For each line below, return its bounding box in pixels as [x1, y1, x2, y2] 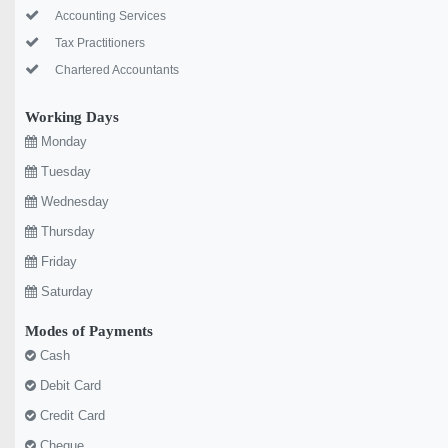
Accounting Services [55, 9, 166, 24]
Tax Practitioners [55, 36, 145, 51]
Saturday [37, 284, 93, 300]
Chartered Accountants [55, 63, 179, 78]
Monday [37, 134, 87, 150]
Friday [37, 254, 77, 270]
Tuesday [37, 164, 91, 180]
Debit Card [36, 378, 101, 394]
